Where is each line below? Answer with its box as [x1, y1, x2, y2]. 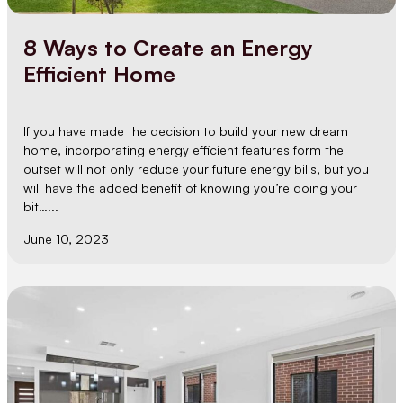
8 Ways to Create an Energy [23, 34, 314, 62]
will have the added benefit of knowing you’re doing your [23, 180, 358, 196]
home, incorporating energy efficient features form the [23, 142, 345, 158]
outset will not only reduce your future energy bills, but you [23, 161, 370, 177]
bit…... [23, 199, 59, 215]
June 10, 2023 [23, 230, 110, 246]
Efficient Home [23, 60, 176, 88]
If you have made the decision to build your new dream [23, 123, 349, 139]
